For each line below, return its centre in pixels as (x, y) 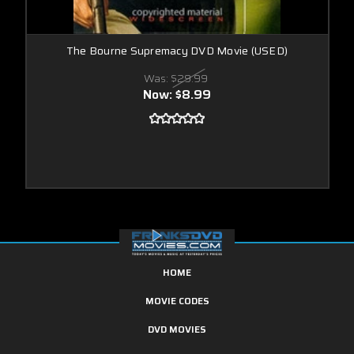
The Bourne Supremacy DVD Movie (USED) (177, 50)
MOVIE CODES (177, 300)
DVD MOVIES (177, 329)
